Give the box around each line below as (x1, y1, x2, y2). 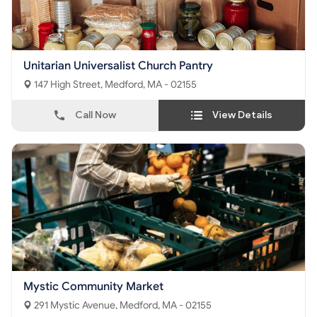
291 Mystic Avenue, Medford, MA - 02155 (120, 299, 212, 311)
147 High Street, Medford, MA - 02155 (105, 79, 197, 91)
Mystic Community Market (23, 279, 163, 294)
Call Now (75, 109, 116, 121)
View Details (212, 109, 272, 121)
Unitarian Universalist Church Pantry (23, 59, 213, 73)
